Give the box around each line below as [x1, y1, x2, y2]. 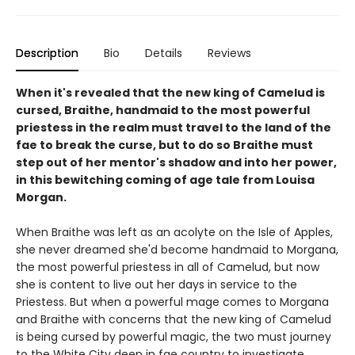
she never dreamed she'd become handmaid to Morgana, [16, 242, 338, 258]
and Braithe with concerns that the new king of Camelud [16, 311, 331, 328]
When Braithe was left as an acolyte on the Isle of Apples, [16, 224, 333, 241]
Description [16, 45, 78, 62]
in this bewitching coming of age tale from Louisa [16, 172, 315, 189]
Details [145, 45, 182, 62]
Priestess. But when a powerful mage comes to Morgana [16, 294, 329, 311]
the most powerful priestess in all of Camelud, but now [16, 259, 319, 276]
